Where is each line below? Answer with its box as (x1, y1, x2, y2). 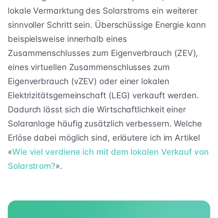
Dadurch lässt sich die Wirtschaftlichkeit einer (8, 105, 186, 115)
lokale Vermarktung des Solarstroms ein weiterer (8, 6, 198, 16)
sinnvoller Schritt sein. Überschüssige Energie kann (8, 20, 206, 30)
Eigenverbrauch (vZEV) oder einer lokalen (8, 76, 169, 87)
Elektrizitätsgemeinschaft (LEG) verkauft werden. (8, 91, 199, 101)
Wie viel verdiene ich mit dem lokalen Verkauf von (12, 147, 209, 157)
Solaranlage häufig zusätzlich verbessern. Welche (8, 119, 202, 129)
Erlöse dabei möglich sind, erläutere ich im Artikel (8, 133, 200, 143)
